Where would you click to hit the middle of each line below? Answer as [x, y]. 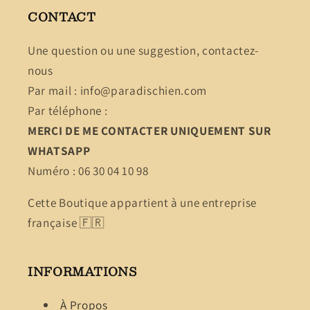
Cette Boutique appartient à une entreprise [142, 202]
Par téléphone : [68, 110]
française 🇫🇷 [66, 222]
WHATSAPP [59, 150]
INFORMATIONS [82, 271]
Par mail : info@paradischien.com [118, 90]
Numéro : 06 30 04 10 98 [88, 170]
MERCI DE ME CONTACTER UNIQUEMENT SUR [149, 130]
